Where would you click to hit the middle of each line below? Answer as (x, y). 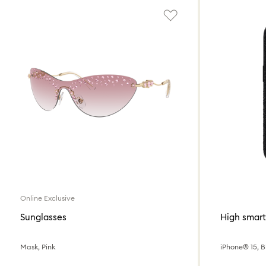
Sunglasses (43, 217)
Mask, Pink (38, 247)
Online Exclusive (47, 198)
